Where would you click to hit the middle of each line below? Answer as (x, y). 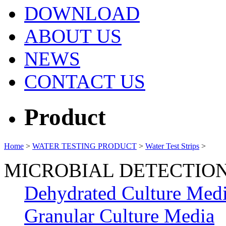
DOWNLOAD (82, 13)
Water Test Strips (172, 146)
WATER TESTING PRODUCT (84, 146)
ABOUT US (73, 36)
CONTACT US (85, 81)
